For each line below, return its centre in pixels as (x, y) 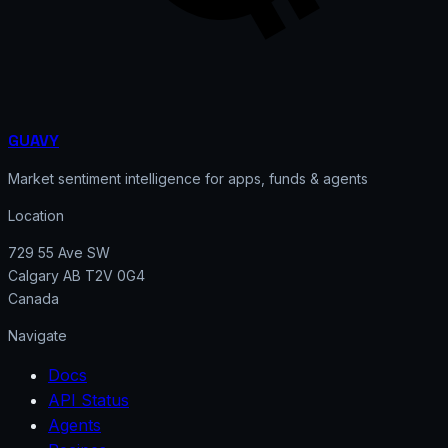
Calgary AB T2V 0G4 (76, 275)
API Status (88, 399)
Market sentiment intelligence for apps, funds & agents (188, 178)
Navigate (37, 335)
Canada (33, 298)
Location (36, 215)
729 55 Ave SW (59, 252)
